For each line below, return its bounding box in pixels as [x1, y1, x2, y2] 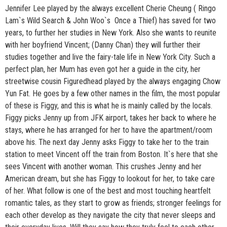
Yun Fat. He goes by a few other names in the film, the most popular [5, 88, 220, 98]
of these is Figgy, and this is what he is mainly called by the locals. [5, 100, 212, 110]
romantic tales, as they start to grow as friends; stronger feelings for [5, 198, 221, 208]
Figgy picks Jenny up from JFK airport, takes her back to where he [5, 112, 216, 123]
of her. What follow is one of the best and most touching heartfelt [5, 185, 211, 196]
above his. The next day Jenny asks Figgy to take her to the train [5, 137, 209, 147]
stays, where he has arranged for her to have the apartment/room [5, 125, 212, 135]
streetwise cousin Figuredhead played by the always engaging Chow [5, 76, 220, 86]
